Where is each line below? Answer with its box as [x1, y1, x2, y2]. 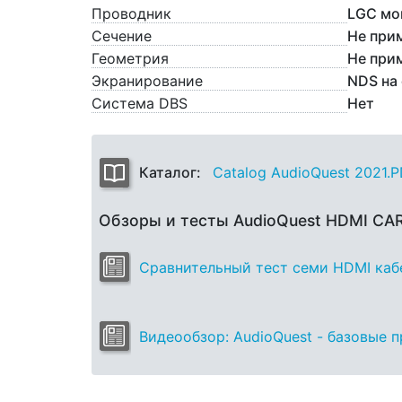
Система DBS [92, 93, 188, 112]
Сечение [92, 26, 152, 45]
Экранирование [92, 71, 203, 90]
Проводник [92, 4, 171, 22]
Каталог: [139, 162, 208, 181]
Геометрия [92, 48, 169, 67]
